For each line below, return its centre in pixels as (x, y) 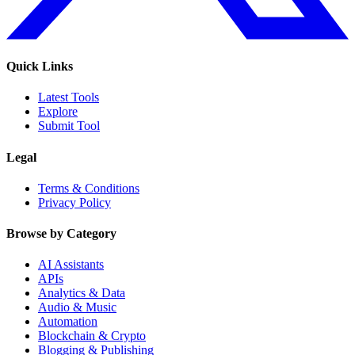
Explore (58, 112)
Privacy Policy (74, 202)
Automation (68, 322)
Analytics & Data (82, 293)
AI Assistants (71, 265)
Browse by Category (61, 234)
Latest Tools (69, 97)
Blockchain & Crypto (92, 336)
